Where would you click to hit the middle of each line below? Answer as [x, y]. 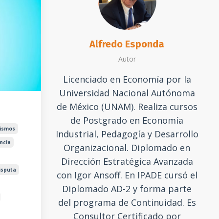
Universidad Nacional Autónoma [127, 93]
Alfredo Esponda [127, 44]
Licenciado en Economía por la [127, 79]
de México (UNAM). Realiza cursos [127, 107]
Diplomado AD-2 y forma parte [127, 189]
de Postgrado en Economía [127, 120]
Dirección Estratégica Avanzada [127, 162]
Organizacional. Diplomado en [127, 148]
